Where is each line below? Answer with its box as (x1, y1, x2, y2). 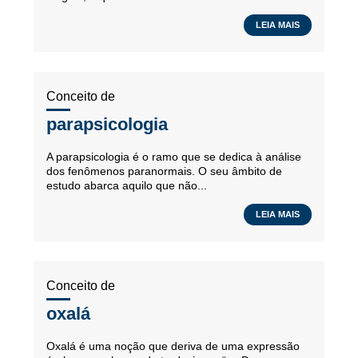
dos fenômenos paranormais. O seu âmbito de (46, 165, 282, 177)
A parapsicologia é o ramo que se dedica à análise (46, 150, 301, 163)
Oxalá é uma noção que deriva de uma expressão (46, 340, 300, 352)
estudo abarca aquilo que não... (46, 179, 207, 192)
